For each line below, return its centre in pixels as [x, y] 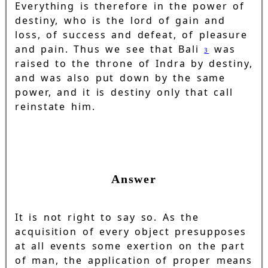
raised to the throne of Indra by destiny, [134, 64]
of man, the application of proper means [134, 260]
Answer [134, 179]
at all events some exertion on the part [130, 246]
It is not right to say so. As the [107, 217]
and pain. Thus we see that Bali [110, 49]
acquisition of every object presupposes [131, 231]
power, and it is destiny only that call [124, 92]
